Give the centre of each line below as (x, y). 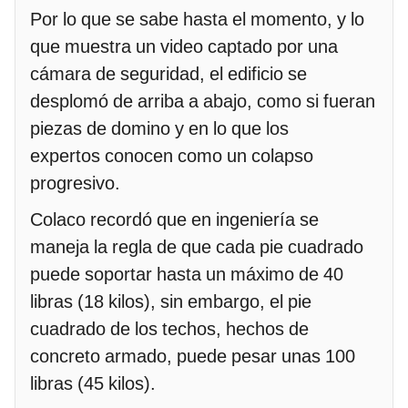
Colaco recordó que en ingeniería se (174, 219)
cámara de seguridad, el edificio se (168, 73)
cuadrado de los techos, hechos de (169, 328)
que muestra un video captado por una (184, 46)
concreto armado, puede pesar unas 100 (193, 356)
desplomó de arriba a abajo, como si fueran (203, 101)
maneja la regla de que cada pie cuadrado (197, 246)
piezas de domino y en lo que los (159, 128)
